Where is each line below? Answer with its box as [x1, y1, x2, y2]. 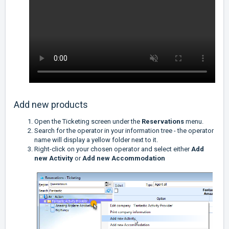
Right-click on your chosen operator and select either [34, 145, 191, 153]
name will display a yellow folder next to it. [34, 136, 158, 144]
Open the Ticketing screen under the [34, 118, 142, 126]
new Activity [34, 154, 75, 163]
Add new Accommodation [82, 154, 165, 163]
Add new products [14, 99, 90, 110]
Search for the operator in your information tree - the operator [34, 127, 214, 135]
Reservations [142, 118, 184, 126]
